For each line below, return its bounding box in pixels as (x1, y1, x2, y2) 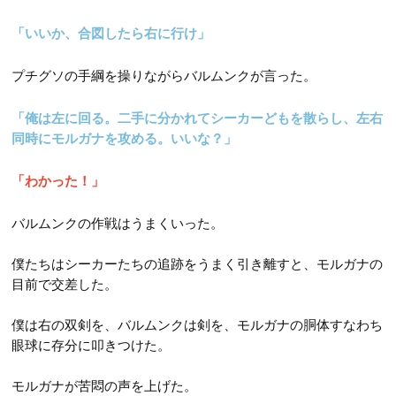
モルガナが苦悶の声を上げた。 (11, 377, 198, 393)
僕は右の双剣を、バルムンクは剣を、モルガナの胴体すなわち (11, 316, 384, 332)
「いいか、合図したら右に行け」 (11, 25, 211, 41)
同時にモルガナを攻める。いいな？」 (11, 130, 238, 146)
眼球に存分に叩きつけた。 (11, 337, 171, 353)
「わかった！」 (11, 172, 105, 188)
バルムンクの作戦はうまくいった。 (11, 215, 225, 231)
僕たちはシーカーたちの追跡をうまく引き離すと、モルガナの (11, 255, 384, 271)
